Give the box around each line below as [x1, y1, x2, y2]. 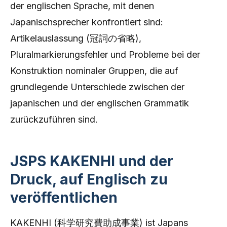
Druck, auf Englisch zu [10, 171, 168, 188]
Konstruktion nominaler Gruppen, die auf [10, 65, 178, 76]
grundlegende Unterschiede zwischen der [10, 82, 184, 92]
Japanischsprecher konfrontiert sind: [10, 17, 163, 27]
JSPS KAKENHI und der [10, 153, 173, 170]
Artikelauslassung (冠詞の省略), [10, 33, 141, 44]
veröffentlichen [10, 189, 118, 206]
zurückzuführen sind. [10, 114, 98, 125]
